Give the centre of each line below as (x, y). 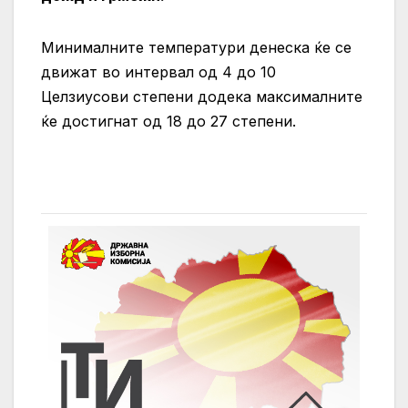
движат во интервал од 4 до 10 (158, 72)
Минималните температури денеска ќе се (196, 48)
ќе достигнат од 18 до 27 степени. (168, 122)
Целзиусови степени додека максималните (202, 97)
